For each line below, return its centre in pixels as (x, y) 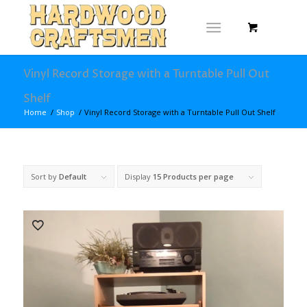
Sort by (45, 176)
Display (138, 176)
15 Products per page (193, 176)
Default (72, 176)
